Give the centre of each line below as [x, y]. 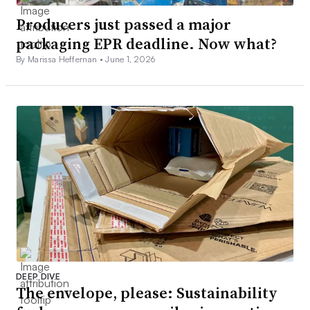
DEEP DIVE [38, 277]
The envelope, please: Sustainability [147, 293]
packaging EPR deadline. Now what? [146, 44]
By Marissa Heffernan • [61, 60]
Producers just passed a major [124, 25]
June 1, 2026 [130, 60]
